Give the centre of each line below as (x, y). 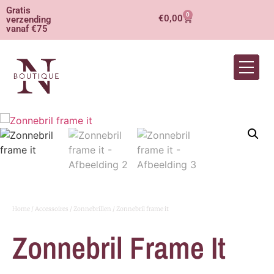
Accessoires (52, 209)
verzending (29, 20)
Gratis (18, 10)
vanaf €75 (27, 29)
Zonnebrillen (92, 209)
